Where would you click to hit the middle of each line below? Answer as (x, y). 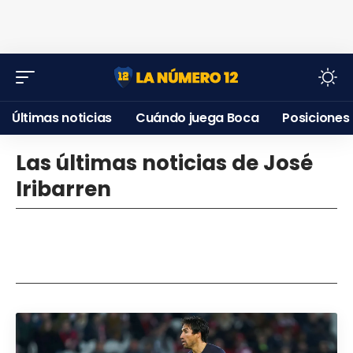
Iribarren (63, 189)
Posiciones (316, 118)
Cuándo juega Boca (197, 118)
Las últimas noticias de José (164, 163)
